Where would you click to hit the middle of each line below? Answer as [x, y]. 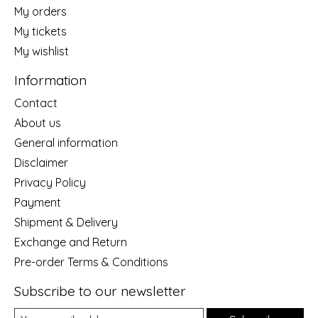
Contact [36, 103]
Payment [38, 202]
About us [38, 123]
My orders [40, 12]
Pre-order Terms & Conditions [91, 262]
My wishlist [42, 51]
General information [66, 143]
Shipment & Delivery [66, 222]
